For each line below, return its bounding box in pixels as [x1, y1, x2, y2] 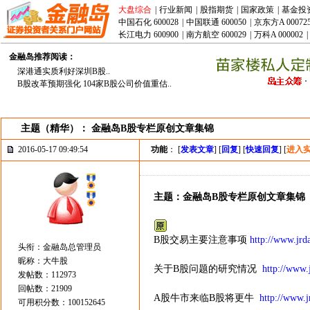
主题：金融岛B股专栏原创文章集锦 [154, 192, 305, 202]
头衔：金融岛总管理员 [18, 242, 101, 252]
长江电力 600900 [118, 30, 179, 39]
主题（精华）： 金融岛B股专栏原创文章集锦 [21, 123, 214, 134]
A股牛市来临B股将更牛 [154, 293, 259, 303]
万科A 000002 [254, 30, 303, 39]
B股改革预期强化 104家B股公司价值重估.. [17, 79, 172, 89]
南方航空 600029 [186, 30, 246, 39]
